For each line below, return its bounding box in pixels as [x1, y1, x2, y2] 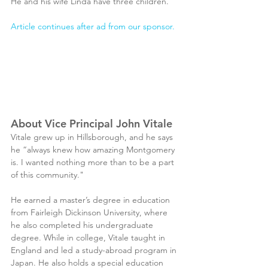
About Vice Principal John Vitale [11, 117, 172, 131]
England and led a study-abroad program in [11, 245, 179, 256]
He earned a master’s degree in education [11, 194, 172, 206]
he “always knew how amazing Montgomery [11, 144, 177, 156]
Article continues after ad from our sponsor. [11, 20, 175, 32]
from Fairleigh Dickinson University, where [11, 207, 170, 218]
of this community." [11, 169, 84, 181]
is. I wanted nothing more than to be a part [11, 157, 176, 168]
